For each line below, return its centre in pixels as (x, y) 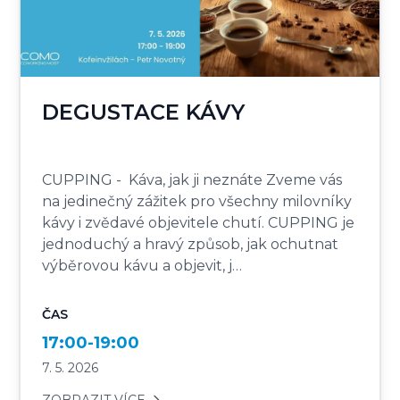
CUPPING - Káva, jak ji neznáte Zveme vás (192, 180)
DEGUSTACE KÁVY (144, 112)
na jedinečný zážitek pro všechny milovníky (197, 202)
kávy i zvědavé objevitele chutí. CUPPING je (199, 223)
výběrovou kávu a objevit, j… (142, 266)
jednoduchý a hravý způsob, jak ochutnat (191, 245)
